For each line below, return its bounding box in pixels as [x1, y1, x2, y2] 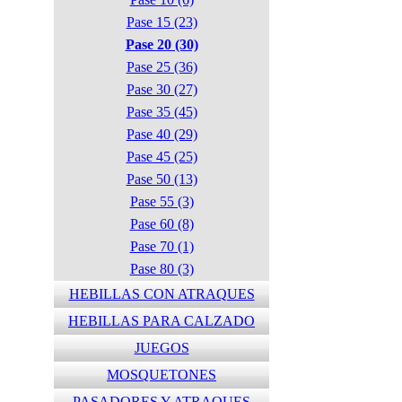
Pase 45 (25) [126, 149, 197, 164]
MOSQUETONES [107, 367, 216, 382]
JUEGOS [134, 340, 189, 355]
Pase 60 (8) [129, 216, 194, 232]
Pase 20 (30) [125, 37, 198, 52]
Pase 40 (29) [126, 127, 197, 142]
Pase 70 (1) [129, 239, 194, 254]
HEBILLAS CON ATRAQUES [68, 286, 255, 301]
